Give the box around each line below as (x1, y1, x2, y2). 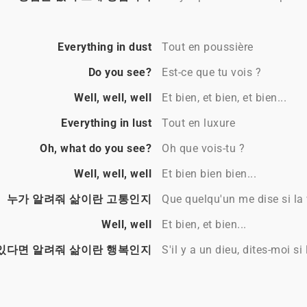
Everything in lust (61, 116, 151, 130)
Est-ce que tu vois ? (162, 66, 261, 79)
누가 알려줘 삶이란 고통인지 (6, 193, 151, 206)
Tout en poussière (162, 40, 254, 54)
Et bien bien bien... (162, 167, 256, 181)
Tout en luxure (162, 116, 235, 130)
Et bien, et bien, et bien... (162, 91, 286, 105)
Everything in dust (58, 40, 151, 54)
